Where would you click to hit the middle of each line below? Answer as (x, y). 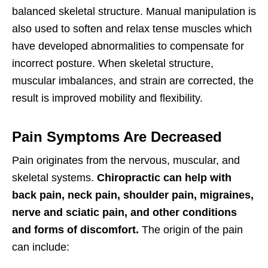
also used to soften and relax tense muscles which (132, 29)
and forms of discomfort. (77, 230)
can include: (41, 247)
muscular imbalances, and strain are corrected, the (133, 81)
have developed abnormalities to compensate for (128, 46)
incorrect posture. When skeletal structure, (113, 64)
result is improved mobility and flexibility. (107, 98)
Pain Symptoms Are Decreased (117, 137)
